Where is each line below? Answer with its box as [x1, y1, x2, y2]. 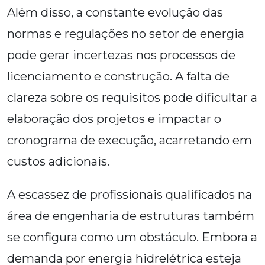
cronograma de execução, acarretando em [7, 133, 252, 148]
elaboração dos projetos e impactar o [7, 112, 221, 127]
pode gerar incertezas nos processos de [7, 48, 235, 63]
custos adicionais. [7, 154, 109, 169]
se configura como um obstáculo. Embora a [7, 230, 257, 245]
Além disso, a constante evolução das [7, 5, 223, 20]
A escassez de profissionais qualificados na [7, 188, 252, 202]
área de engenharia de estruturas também [7, 209, 254, 224]
